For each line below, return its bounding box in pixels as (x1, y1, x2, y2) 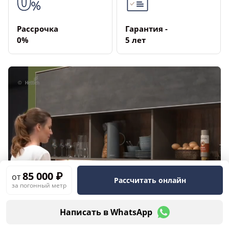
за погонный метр (12, 181, 66, 190)
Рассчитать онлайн (114, 175, 186, 185)
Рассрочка (17, 24, 58, 34)
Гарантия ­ (125, 24, 168, 34)
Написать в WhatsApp (59, 207, 152, 218)
